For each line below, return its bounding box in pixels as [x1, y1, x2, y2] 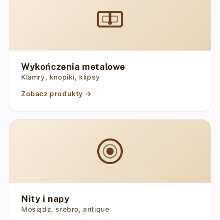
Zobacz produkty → [21, 89, 92, 98]
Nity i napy [21, 193, 70, 204]
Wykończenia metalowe [21, 61, 125, 72]
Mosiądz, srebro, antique [21, 205, 110, 213]
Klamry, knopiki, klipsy [21, 73, 100, 81]
